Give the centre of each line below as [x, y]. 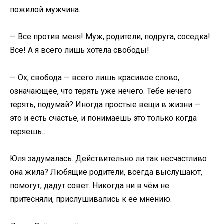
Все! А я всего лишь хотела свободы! [80, 50]
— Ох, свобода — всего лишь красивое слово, [95, 77]
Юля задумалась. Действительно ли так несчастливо [108, 158]
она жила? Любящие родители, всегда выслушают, [106, 172]
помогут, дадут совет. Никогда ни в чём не [90, 185]
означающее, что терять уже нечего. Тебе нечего [101, 91]
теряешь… [28, 131]
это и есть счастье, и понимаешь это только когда [103, 118]
